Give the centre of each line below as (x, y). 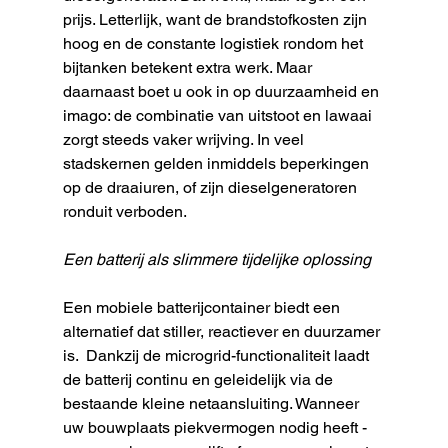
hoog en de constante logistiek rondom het (214, 43)
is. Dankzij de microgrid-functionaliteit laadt (217, 355)
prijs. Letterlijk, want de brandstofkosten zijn (216, 19)
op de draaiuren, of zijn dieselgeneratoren (211, 187)
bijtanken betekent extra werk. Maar (189, 67)
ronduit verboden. (124, 211)
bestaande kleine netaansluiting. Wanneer (212, 403)
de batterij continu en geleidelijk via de (199, 379)
